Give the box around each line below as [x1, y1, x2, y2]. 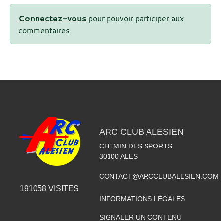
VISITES [46, 184, 79, 193]
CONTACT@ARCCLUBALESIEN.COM [99, 172, 219, 181]
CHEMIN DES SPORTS [99, 142, 172, 150]
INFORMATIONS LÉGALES [99, 195, 185, 203]
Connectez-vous [18, 13, 86, 24]
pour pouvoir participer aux [86, 13, 184, 24]
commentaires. [18, 25, 72, 36]
